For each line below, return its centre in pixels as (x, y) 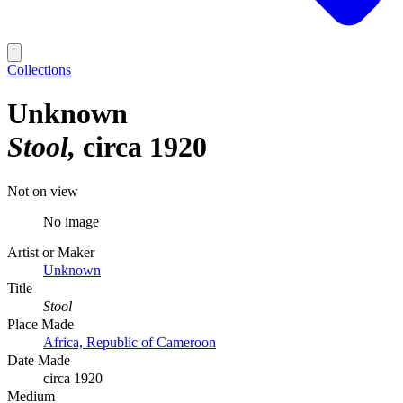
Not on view (43, 191)
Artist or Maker (51, 252)
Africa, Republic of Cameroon (130, 342)
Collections (39, 70)
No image (71, 221)
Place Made (40, 324)
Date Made (39, 360)
